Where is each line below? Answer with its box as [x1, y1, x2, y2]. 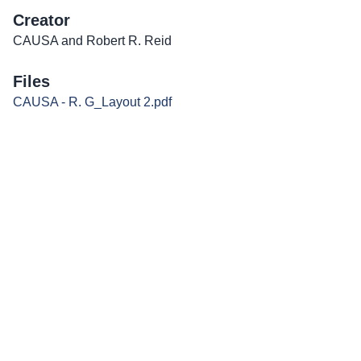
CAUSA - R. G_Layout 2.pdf [13, 95, 172, 110]
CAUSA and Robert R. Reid [13, 34, 172, 48]
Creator [13, 11, 70, 30]
